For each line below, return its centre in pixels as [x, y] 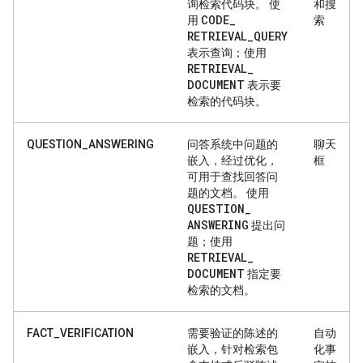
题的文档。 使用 [228, 192]
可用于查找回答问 [233, 176]
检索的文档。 [221, 290]
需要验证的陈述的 [233, 333]
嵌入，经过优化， [233, 160]
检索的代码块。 [227, 101]
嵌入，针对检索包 [233, 349]
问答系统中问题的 [233, 144]
